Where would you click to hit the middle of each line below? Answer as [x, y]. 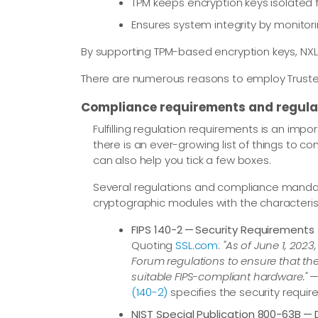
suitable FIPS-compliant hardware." [220, 276]
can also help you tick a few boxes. [182, 160]
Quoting [154, 245]
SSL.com [197, 245]
